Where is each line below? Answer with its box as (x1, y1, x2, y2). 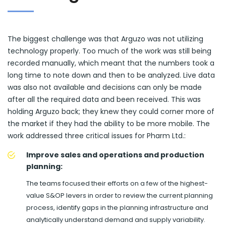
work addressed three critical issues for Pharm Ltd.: (8, 131, 186, 141)
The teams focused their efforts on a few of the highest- (26, 179, 208, 189)
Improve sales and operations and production (26, 150, 204, 160)
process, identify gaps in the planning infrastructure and (26, 203, 208, 213)
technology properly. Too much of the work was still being (8, 46, 211, 56)
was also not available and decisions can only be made (8, 82, 202, 93)
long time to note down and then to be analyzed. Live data (8, 70, 215, 81)
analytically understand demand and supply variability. (26, 215, 205, 225)
